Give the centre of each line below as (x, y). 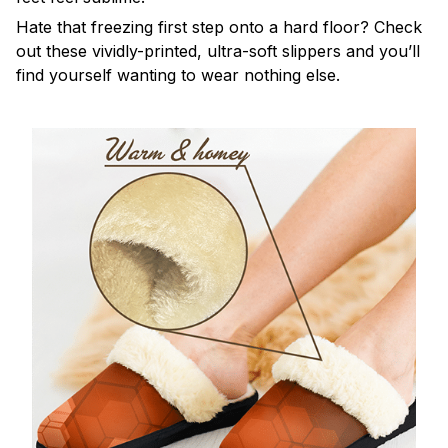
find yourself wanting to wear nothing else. (178, 74)
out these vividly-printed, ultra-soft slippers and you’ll (218, 50)
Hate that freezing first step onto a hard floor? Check (219, 26)
